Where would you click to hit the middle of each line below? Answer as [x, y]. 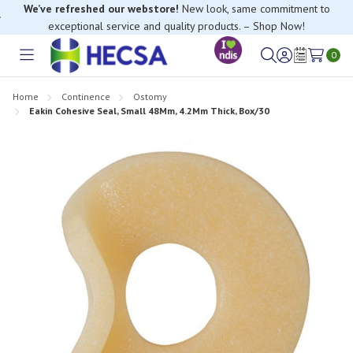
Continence [86, 96]
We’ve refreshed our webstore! [101, 9]
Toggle [44, 64]
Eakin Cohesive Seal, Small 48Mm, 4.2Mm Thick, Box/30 [149, 110]
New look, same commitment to [254, 9]
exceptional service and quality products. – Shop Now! [176, 26]
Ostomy [150, 96]
